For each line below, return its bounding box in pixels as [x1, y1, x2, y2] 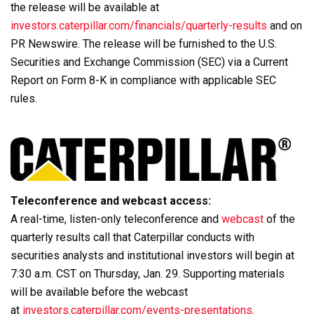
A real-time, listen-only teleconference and [11, 212, 221, 226]
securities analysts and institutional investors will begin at [11, 248, 294, 262]
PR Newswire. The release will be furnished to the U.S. [11, 36, 277, 50]
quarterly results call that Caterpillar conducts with [11, 230, 254, 244]
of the [264, 212, 295, 226]
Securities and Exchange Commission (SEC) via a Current [11, 55, 288, 69]
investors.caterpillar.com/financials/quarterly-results [11, 18, 267, 32]
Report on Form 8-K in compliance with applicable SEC [11, 73, 276, 87]
